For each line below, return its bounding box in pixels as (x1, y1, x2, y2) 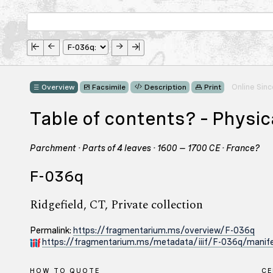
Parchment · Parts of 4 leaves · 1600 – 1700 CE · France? (30, 143, 260, 153)
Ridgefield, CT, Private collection (30, 196, 203, 214)
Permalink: (30, 225, 73, 235)
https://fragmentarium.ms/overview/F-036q (73, 225, 255, 235)
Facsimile (92, 83, 126, 92)
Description (144, 83, 186, 92)
